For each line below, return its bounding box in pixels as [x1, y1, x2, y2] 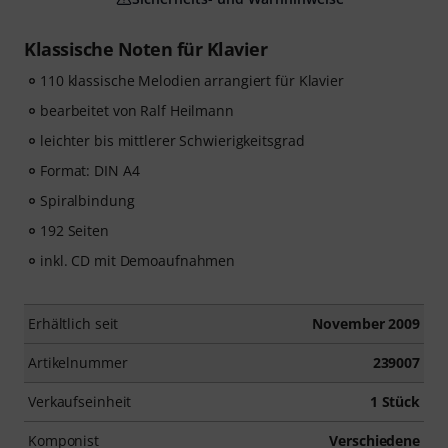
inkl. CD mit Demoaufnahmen [40, 251, 236, 270]
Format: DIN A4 [40, 161, 140, 180]
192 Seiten [40, 221, 109, 240]
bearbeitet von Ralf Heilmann [40, 101, 234, 120]
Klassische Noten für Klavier [24, 37, 267, 61]
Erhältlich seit [28, 314, 119, 333]
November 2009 [312, 314, 420, 333]
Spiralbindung [40, 191, 135, 210]
